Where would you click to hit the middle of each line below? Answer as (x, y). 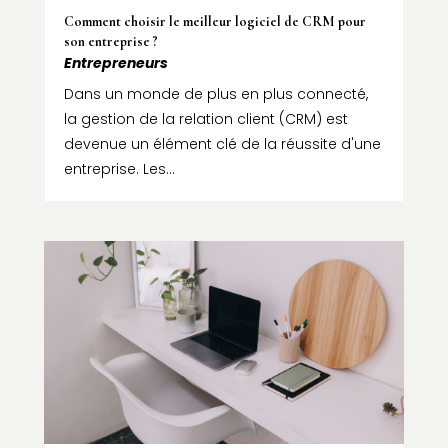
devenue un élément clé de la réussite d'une (222, 143)
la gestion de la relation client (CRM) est (205, 118)
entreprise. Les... (119, 168)
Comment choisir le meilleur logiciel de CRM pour (214, 21)
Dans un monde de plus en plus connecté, (215, 93)
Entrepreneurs (115, 62)
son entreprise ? (110, 41)
